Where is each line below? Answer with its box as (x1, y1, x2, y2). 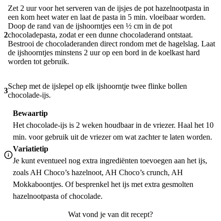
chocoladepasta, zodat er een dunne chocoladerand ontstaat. (8, 31, 193, 39)
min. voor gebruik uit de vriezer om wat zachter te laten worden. (13, 133, 212, 142)
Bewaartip (13, 109, 48, 118)
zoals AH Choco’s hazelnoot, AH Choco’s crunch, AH (13, 168, 183, 177)
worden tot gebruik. (8, 57, 69, 66)
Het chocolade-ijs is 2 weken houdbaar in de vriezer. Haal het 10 (13, 121, 214, 130)
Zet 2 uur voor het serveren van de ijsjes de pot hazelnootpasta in (8, 4, 209, 13)
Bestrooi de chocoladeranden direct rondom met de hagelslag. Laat (8, 39, 215, 48)
